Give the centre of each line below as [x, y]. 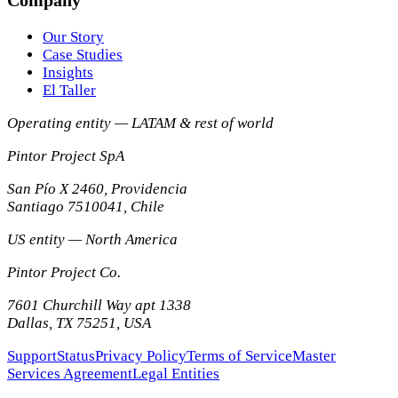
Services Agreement [70, 373]
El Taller [69, 90]
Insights [68, 72]
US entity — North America [92, 239]
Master [314, 355]
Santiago [36, 206]
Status [76, 355]
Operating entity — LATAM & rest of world [140, 123]
